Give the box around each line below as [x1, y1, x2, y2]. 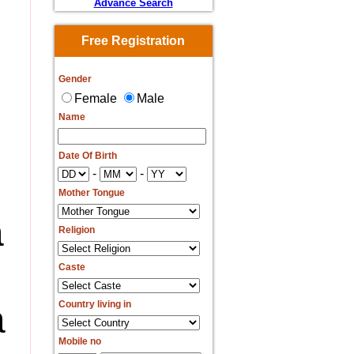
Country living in [58, 299, 131, 310]
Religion [58, 224, 95, 235]
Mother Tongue [58, 187, 125, 198]
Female [73, 92, 120, 105]
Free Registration [81, 34, 185, 47]
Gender [58, 73, 92, 85]
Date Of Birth [58, 150, 117, 161]
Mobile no [58, 336, 101, 347]
